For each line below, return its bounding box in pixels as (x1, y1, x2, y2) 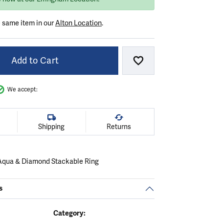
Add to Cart (11, 55, 59, 66)
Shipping (38, 122, 65, 131)
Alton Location (55, 19, 102, 27)
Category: (53, 208, 86, 218)
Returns (106, 122, 131, 131)
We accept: (7, 86, 38, 93)
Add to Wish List (137, 59, 205, 70)
